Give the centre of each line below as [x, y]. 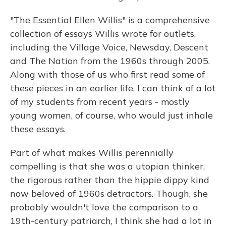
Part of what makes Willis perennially [92, 153]
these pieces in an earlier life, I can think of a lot [113, 88]
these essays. [38, 129]
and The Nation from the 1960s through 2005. [110, 61]
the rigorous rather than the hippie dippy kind [110, 180]
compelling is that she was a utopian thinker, [107, 166]
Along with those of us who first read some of [107, 74]
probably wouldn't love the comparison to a [104, 207]
